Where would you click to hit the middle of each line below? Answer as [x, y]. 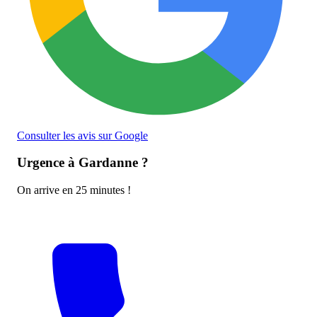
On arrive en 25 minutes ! [74, 190]
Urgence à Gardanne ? [83, 163]
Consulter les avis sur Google [82, 135]
